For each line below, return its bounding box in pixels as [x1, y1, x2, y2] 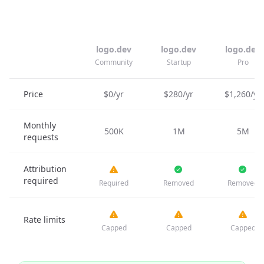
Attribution [24, 163, 67, 174]
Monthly [24, 120, 56, 131]
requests [24, 131, 58, 143]
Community [95, 57, 133, 67]
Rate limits [24, 214, 65, 225]
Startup [166, 57, 191, 67]
